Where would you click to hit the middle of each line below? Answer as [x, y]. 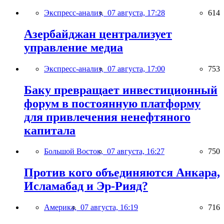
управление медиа [73, 47]
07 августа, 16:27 [136, 151]
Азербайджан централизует [98, 34]
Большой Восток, [75, 151]
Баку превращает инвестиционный [121, 90]
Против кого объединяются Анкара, [122, 173]
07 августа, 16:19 [109, 207]
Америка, [62, 207]
